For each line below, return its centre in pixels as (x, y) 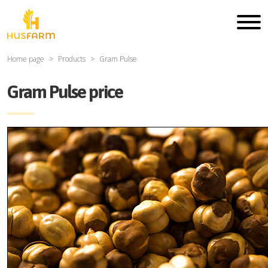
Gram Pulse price (65, 92)
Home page (26, 59)
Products (72, 59)
